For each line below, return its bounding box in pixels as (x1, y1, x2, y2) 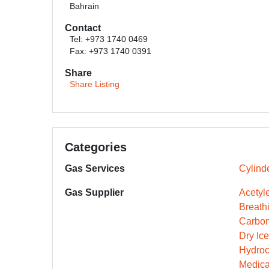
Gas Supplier (65, 187, 124, 198)
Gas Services (65, 163, 125, 174)
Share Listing (70, 80, 119, 89)
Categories (65, 141, 127, 154)
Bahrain (70, 2, 99, 11)
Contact (65, 23, 101, 33)
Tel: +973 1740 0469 (70, 35, 148, 44)
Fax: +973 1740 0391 (70, 47, 151, 56)
